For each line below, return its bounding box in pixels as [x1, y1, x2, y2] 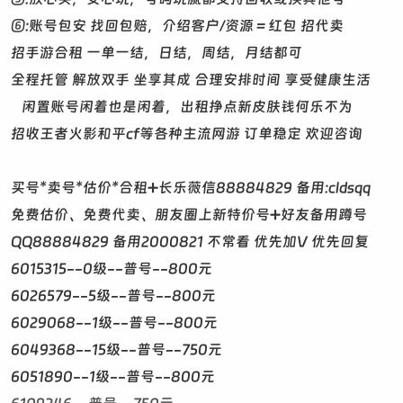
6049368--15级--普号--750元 [11, 341, 222, 358]
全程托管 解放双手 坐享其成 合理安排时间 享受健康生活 [11, 71, 371, 88]
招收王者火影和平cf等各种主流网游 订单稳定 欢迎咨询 [11, 125, 363, 142]
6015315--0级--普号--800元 [11, 260, 212, 277]
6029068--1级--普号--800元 [11, 314, 218, 331]
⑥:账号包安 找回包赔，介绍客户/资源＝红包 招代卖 [11, 17, 344, 34]
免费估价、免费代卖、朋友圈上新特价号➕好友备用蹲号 [11, 206, 367, 223]
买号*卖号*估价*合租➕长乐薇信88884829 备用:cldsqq [11, 179, 371, 196]
